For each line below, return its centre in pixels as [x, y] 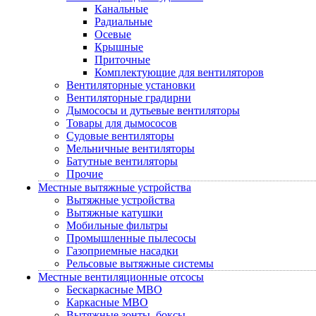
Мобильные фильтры [117, 225]
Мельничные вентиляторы [130, 148]
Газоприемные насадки [122, 251]
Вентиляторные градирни [129, 98]
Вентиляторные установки [131, 85]
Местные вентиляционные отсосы [121, 277]
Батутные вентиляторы [122, 161]
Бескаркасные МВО [114, 290]
